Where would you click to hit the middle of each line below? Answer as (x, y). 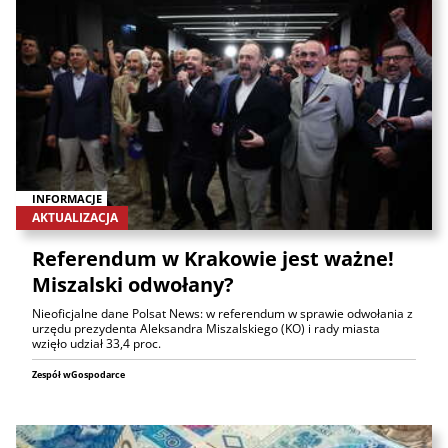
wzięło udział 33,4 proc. (96, 343)
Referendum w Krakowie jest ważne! (213, 258)
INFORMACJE (67, 198)
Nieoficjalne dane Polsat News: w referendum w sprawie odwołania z (222, 313)
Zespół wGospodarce (78, 374)
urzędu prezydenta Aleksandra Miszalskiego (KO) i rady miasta (206, 328)
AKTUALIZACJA (75, 217)
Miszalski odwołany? (133, 284)
